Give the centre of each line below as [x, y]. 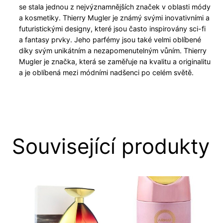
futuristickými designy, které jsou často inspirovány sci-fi [112, 29]
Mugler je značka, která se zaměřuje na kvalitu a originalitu [115, 62]
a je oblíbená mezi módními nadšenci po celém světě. [107, 73]
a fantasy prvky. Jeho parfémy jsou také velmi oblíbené [110, 40]
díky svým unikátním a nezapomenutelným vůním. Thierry [113, 51]
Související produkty [111, 146]
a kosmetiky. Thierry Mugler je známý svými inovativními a [114, 18]
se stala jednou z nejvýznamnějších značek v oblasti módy [115, 7]
